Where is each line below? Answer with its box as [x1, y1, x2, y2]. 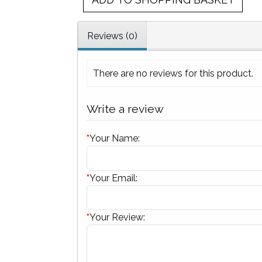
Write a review [87, 102, 164, 116]
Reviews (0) [87, 30, 137, 42]
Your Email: [89, 172, 137, 184]
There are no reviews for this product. [93, 68, 253, 80]
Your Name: [89, 133, 140, 144]
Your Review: [89, 212, 145, 223]
